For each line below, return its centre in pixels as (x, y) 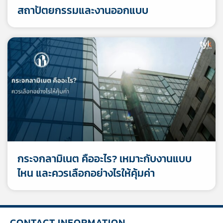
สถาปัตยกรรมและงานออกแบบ (83, 10)
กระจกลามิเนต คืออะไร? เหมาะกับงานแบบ (105, 158)
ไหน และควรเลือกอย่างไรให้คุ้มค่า (86, 173)
